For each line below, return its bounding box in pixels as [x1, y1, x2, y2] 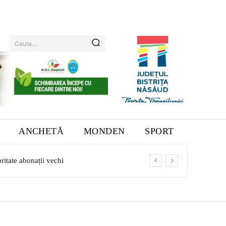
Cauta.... [15, 39, 38, 47]
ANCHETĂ [19, 126, 64, 137]
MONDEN [84, 126, 125, 137]
